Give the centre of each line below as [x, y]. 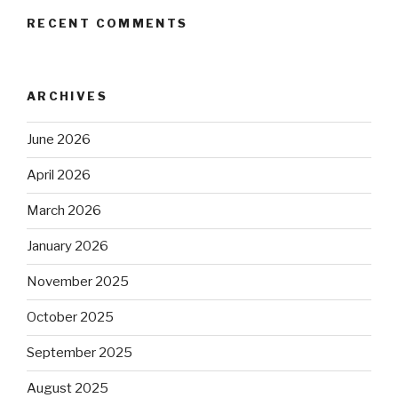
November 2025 [78, 282]
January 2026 [68, 247]
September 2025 [80, 353]
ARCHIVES [67, 96]
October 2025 [70, 318]
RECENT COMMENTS [107, 23]
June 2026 [59, 140]
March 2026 [64, 211]
